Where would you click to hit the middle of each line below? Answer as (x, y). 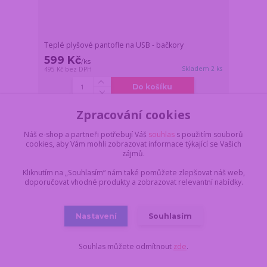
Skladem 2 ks (202, 69)
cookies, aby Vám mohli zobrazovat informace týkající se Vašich (133, 144)
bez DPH (79, 69)
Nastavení (96, 216)
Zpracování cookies (133, 114)
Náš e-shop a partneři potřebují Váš (86, 134)
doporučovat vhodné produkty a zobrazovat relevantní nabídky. (133, 182)
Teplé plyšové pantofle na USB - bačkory (114, 45)
